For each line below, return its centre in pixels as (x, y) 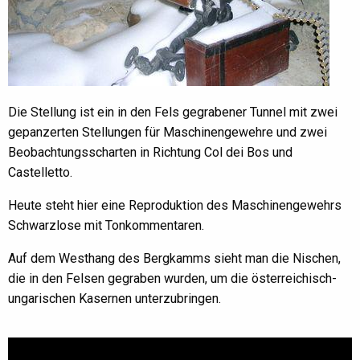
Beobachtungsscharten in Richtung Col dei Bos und (150, 152)
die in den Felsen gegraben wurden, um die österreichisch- (172, 278)
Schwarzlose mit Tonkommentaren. (106, 225)
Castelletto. (40, 172)
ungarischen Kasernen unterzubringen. (115, 298)
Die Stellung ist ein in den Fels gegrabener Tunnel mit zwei (173, 112)
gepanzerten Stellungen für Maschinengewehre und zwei (168, 132)
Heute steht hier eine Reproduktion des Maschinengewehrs (175, 205)
